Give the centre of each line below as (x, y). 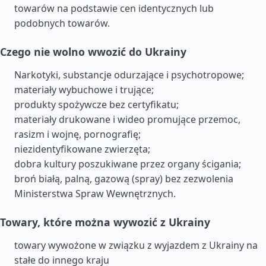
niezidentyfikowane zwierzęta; (82, 149)
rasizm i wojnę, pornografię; (77, 134)
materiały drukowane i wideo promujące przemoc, (127, 119)
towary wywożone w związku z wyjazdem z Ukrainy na (136, 245)
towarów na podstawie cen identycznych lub (114, 8)
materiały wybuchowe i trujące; (84, 90)
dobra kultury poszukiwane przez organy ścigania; (128, 164)
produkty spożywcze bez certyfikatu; (96, 104)
